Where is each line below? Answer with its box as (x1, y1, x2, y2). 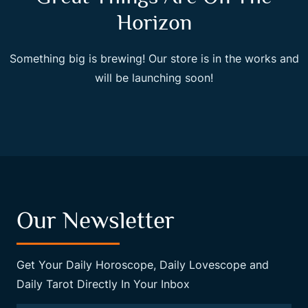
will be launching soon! (95, 71, 213, 85)
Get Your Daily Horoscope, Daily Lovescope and (16, 258, 269, 272)
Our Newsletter (16, 206, 175, 234)
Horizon (116, 10, 192, 34)
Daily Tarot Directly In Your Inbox (16, 277, 190, 291)
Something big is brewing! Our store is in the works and (9, 52, 299, 65)
